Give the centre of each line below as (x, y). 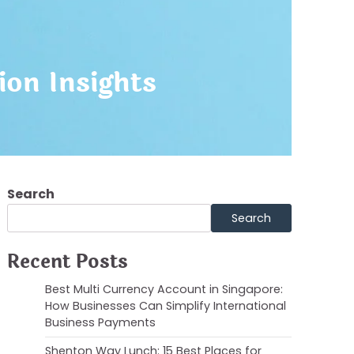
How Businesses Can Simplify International (166, 306)
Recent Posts (68, 262)
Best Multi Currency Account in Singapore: (164, 289)
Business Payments (100, 322)
